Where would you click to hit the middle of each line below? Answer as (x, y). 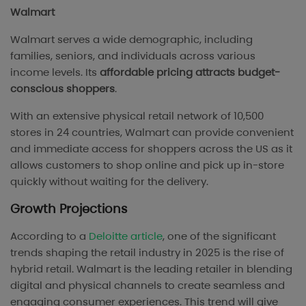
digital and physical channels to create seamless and (148, 285)
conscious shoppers (62, 88)
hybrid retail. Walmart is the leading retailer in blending (151, 268)
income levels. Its (55, 72)
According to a (50, 236)
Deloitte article (126, 236)
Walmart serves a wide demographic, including (131, 39)
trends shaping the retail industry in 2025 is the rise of (147, 252)
